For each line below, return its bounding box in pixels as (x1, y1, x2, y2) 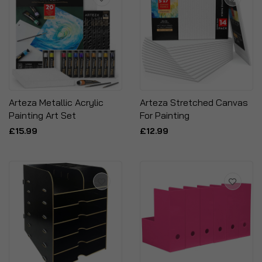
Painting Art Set (9, 109, 76, 121)
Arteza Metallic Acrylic (9, 96, 104, 108)
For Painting (140, 109, 189, 121)
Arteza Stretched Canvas (140, 96, 248, 108)
